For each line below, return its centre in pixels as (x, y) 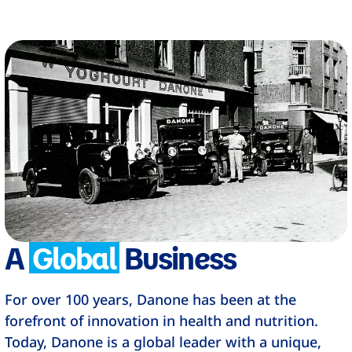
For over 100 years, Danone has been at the (151, 300)
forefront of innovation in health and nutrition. (162, 321)
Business (178, 257)
